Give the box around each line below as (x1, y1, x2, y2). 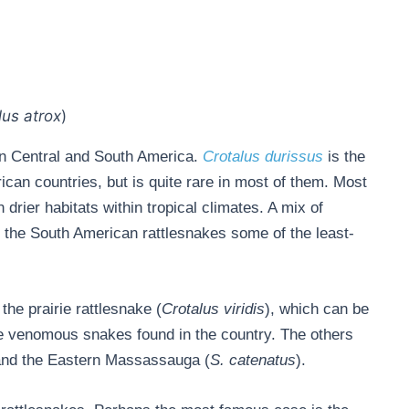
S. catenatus (209, 351, 296, 370)
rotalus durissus (213, 147, 323, 165)
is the (327, 147, 365, 165)
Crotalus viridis (161, 300, 265, 319)
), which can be (264, 300, 369, 319)
